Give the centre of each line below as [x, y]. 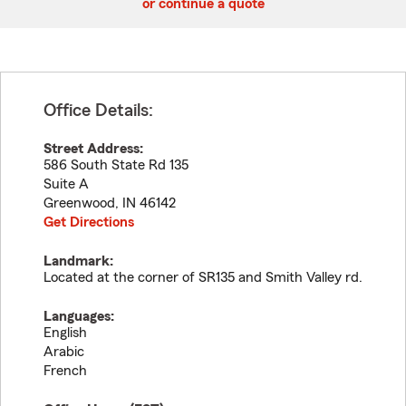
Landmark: [78, 261]
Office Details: [98, 111]
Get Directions [89, 222]
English [65, 333]
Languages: [79, 316]
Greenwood [79, 203]
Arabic [64, 352]
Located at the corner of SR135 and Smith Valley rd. [203, 277]
